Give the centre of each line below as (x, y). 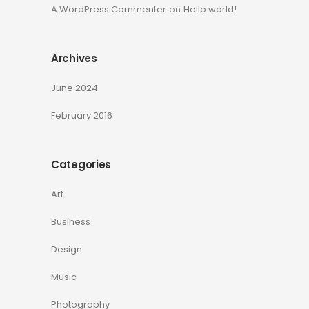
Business (71, 222)
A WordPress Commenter (109, 9)
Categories (81, 165)
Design (67, 249)
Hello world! (210, 9)
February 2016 (82, 116)
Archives (74, 58)
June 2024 (74, 88)
